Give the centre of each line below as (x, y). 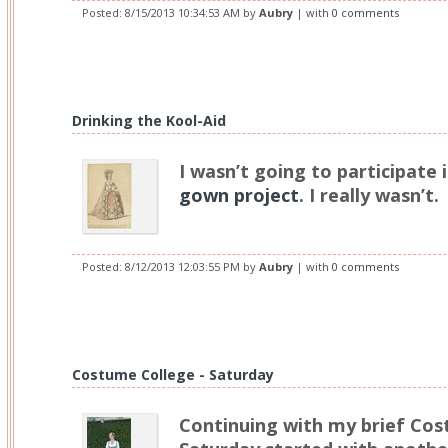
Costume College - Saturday (173, 374)
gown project (239, 195)
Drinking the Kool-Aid (149, 120)
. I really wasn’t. (369, 195)
